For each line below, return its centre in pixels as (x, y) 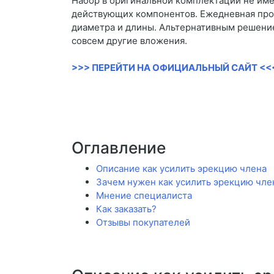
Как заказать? (126, 209)
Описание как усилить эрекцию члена (181, 169)
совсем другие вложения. (129, 41)
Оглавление (119, 148)
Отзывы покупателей (143, 223)
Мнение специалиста (144, 196)
